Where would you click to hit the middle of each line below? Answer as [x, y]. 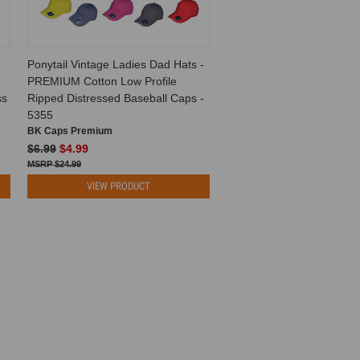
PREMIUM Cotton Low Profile [102, 81]
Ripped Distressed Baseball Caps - [116, 98]
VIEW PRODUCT [119, 186]
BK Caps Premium [70, 131]
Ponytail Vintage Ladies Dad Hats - [116, 64]
